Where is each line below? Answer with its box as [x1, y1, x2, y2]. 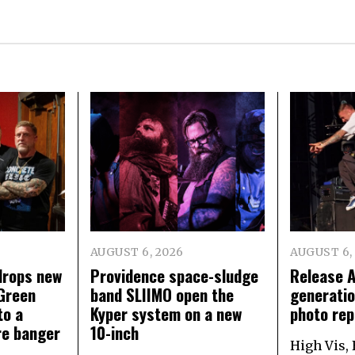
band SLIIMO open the [90, 282, 234, 307]
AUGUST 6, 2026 [90, 245, 184, 260]
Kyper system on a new [90, 301, 242, 326]
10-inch [90, 320, 139, 345]
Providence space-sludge [90, 263, 258, 288]
